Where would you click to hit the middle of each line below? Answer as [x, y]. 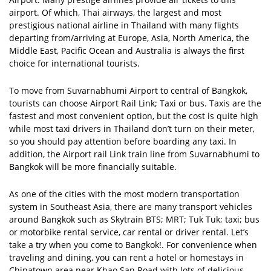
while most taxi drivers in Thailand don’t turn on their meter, [132, 129]
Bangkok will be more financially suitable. [93, 167]
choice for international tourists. [76, 64]
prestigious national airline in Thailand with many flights [124, 25]
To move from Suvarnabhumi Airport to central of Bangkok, [128, 91]
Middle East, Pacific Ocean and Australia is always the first [127, 51]
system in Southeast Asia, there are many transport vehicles [131, 207]
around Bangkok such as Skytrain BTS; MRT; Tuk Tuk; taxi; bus [134, 220]
